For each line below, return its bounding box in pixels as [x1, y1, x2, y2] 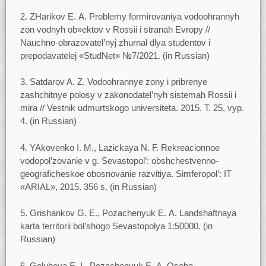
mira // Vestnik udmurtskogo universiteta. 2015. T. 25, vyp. [20, 103, 244, 113]
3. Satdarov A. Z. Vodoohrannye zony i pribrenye [20, 77, 207, 87]
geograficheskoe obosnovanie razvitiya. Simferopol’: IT [20, 168, 232, 179]
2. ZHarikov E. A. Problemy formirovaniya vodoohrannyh [20, 11, 239, 21]
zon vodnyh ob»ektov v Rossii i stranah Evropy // [20, 24, 210, 34]
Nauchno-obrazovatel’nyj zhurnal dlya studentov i [20, 37, 210, 47]
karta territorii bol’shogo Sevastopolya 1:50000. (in [20, 221, 213, 232]
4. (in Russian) [20, 116, 77, 126]
